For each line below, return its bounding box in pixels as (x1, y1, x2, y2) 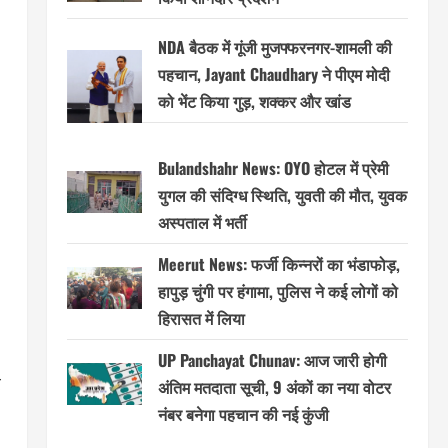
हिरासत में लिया (157, 305, 245, 330)
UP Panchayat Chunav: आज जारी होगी (157, 347, 387, 372)
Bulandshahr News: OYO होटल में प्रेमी (157, 155, 389, 180)
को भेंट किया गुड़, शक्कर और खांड (157, 89, 351, 114)
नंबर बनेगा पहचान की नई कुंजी (157, 401, 329, 426)
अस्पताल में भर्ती (157, 209, 247, 234)
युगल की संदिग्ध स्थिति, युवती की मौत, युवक (157, 182, 407, 207)
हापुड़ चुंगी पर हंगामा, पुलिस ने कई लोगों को (157, 278, 398, 303)
